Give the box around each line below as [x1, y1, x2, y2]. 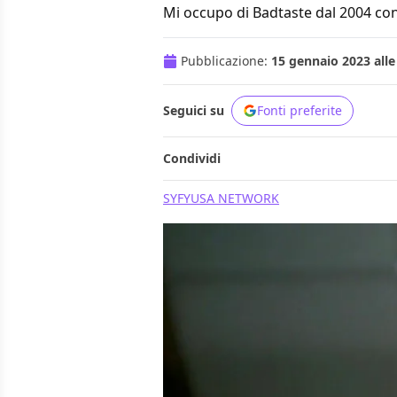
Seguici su [163, 102, 224, 120]
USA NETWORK [191, 190, 279, 207]
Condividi [163, 150, 221, 167]
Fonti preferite [257, 102, 342, 120]
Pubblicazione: [181, 52, 271, 70]
